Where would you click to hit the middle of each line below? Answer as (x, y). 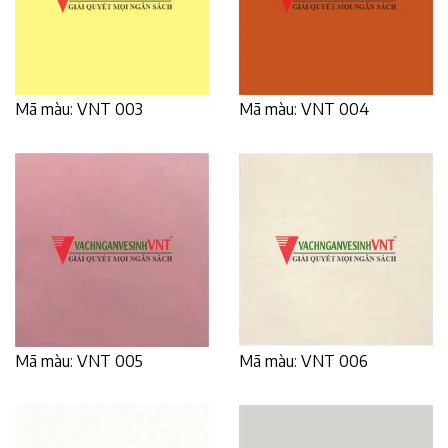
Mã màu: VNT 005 (79, 360)
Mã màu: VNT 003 (79, 108)
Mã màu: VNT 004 (304, 108)
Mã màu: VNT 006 (303, 360)
